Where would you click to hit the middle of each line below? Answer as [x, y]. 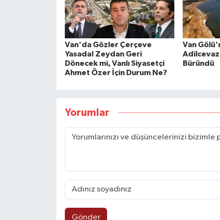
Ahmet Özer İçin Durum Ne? [116, 72]
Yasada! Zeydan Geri [103, 54]
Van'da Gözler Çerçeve [108, 44]
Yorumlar [87, 113]
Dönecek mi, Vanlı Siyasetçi [114, 63]
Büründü [198, 63]
